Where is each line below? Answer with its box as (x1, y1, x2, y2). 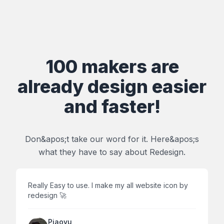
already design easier (17, 75, 206, 97)
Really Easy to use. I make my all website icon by (28, 180, 188, 189)
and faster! (63, 95, 160, 117)
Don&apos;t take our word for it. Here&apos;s (25, 133, 199, 144)
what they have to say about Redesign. (38, 146, 185, 157)
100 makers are (45, 55, 179, 77)
